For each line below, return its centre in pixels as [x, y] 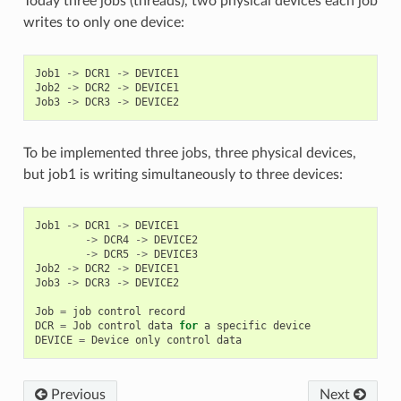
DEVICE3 [175, 254]
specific [241, 325]
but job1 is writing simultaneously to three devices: [183, 174]
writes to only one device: [103, 22]
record [166, 311]
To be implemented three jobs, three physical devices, [189, 153]
